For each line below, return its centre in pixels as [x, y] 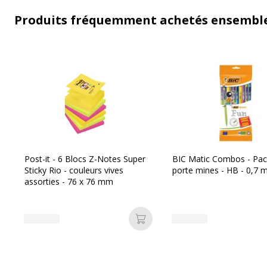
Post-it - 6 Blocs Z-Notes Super [85, 159]
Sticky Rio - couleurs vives [74, 170]
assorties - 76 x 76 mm [69, 181]
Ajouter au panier [181, 225]
